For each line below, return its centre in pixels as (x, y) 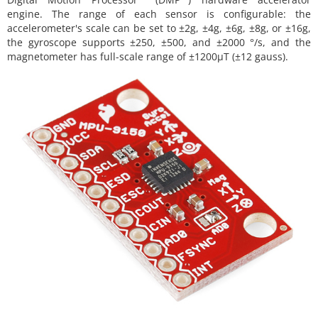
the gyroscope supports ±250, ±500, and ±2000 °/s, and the (159, 43)
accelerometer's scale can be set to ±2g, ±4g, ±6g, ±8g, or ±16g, (159, 28)
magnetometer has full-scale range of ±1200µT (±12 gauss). (148, 57)
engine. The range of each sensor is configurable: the (159, 14)
